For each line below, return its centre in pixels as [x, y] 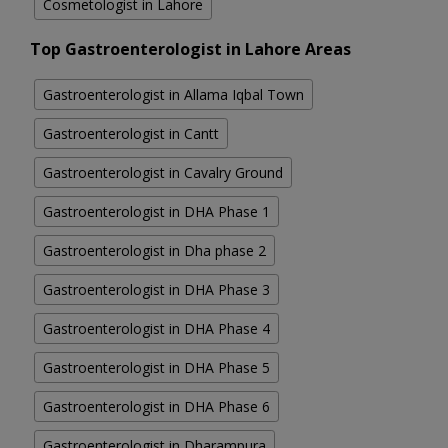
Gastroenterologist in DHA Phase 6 [156, 407]
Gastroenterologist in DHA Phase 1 [156, 212]
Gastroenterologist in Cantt [131, 134]
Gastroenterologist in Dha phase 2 [154, 251]
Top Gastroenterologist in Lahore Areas [190, 49]
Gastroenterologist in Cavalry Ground [163, 173]
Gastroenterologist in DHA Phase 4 [156, 329]
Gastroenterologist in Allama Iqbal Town [173, 95]
